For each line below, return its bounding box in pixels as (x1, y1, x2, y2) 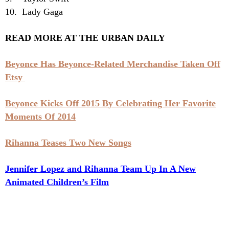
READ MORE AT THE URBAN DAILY (5, 33, 165, 43)
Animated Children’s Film (5, 177, 109, 188)
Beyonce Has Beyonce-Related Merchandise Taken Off (5, 59, 220, 70)
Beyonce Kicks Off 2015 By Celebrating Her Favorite (5, 98, 216, 109)
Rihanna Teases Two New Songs (5, 138, 131, 148)
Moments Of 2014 (5, 111, 76, 122)
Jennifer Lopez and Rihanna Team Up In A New (5, 164, 196, 174)
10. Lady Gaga (5, 7, 63, 17)
